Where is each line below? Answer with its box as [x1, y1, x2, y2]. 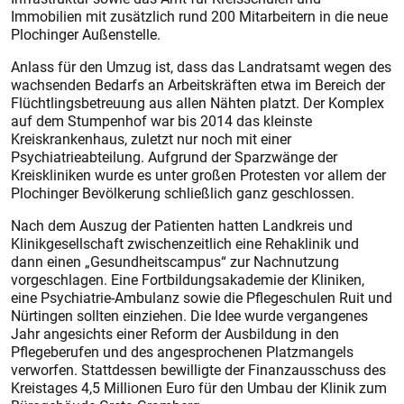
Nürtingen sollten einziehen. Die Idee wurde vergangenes [11, 306, 368, 326]
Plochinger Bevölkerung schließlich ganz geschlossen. [11, 183, 354, 203]
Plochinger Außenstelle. [11, 24, 161, 44]
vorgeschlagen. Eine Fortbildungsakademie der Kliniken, [11, 270, 364, 289]
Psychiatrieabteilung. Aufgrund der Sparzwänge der [11, 147, 337, 167]
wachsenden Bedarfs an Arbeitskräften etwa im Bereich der [11, 75, 385, 95]
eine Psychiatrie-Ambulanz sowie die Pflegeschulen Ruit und [11, 288, 392, 308]
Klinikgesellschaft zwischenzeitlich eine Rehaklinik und [11, 234, 359, 253]
